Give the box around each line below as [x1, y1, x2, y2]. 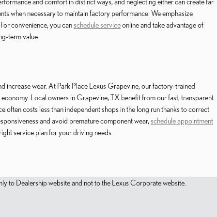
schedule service [74, 20, 121, 29]
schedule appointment [151, 116, 213, 125]
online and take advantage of [121, 20, 203, 29]
